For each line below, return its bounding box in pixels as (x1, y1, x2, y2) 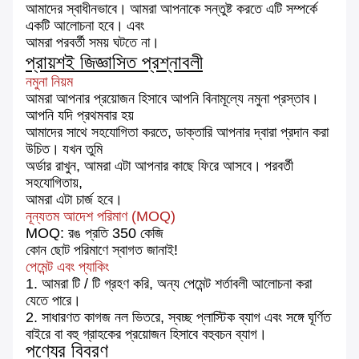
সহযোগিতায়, (26, 175, 83, 192)
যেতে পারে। (26, 292, 81, 309)
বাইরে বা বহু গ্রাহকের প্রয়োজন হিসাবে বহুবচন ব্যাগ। (26, 326, 267, 343)
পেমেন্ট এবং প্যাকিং (26, 259, 109, 276)
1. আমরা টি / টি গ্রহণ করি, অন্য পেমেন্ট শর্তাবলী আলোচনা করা (26, 276, 312, 292)
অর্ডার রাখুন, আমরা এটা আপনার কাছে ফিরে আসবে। (26, 158, 261, 175)
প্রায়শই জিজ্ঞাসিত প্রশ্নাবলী (26, 51, 203, 74)
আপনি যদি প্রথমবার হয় (26, 107, 134, 124)
